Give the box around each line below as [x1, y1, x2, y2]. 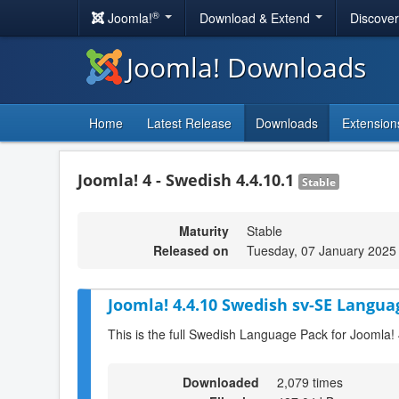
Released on [153, 241, 229, 259]
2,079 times [277, 372, 343, 391]
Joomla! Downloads [126, 49, 366, 85]
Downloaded [183, 372, 259, 391]
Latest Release [147, 114, 232, 132]
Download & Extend [199, 9, 313, 27]
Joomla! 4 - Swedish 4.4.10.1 [77, 169, 298, 191]
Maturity [179, 222, 229, 240]
